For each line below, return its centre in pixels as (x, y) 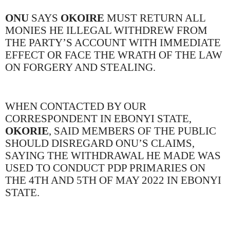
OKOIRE (82, 18)
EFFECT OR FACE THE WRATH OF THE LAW (114, 55)
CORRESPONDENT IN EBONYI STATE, (98, 119)
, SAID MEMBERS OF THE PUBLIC (132, 131)
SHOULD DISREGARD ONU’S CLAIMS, (100, 143)
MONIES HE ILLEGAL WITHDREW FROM (106, 30)
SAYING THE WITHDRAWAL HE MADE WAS (113, 156)
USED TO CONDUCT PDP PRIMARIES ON (105, 168)
